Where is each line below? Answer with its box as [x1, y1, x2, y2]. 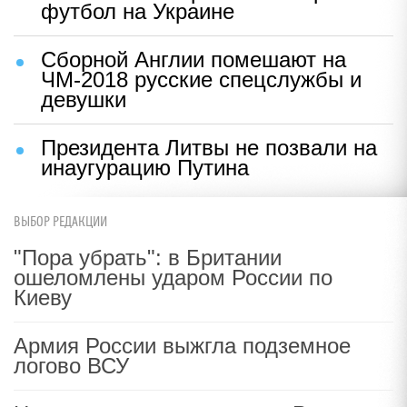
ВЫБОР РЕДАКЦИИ [14, 214, 107, 230]
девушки [41, 87, 126, 112]
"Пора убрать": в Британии [14, 245, 282, 270]
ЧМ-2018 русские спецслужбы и [41, 67, 362, 92]
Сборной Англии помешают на [41, 47, 346, 72]
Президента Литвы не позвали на [41, 135, 377, 160]
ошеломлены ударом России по [14, 265, 333, 290]
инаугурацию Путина [41, 155, 249, 180]
